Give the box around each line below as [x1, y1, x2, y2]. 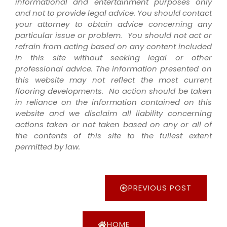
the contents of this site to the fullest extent [15, 130, 212, 141]
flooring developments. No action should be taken [15, 85, 212, 96]
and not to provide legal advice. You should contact [15, 7, 212, 18]
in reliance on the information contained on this [15, 96, 212, 107]
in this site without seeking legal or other [15, 52, 212, 63]
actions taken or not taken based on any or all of [15, 119, 212, 130]
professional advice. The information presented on [15, 63, 212, 74]
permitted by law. [15, 141, 80, 152]
